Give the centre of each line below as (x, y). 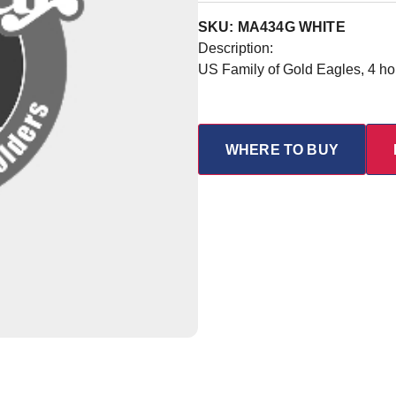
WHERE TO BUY (282, 150)
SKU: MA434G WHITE (272, 27)
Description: (236, 48)
